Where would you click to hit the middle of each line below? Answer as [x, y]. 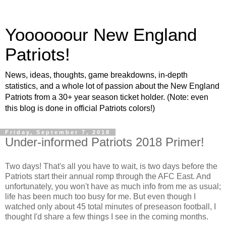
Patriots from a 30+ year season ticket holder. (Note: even [107, 97]
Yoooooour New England [101, 35]
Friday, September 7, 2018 [58, 132]
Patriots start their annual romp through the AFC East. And [108, 176]
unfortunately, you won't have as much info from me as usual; [113, 186]
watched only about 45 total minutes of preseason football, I [110, 206]
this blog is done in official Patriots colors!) [80, 108]
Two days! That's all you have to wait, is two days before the [111, 166]
